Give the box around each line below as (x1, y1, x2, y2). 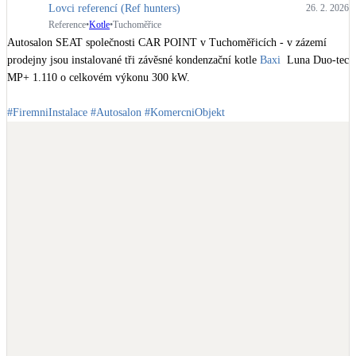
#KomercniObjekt (145, 106, 225, 119)
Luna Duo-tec (281, 54, 349, 67)
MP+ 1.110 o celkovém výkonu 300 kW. (7, 72, 190, 84)
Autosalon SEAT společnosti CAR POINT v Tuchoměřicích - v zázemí (7, 37, 327, 49)
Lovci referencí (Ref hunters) (48, 2, 180, 14)
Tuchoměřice (113, 18, 161, 30)
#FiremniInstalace (7, 106, 87, 119)
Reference (48, 18, 86, 30)
